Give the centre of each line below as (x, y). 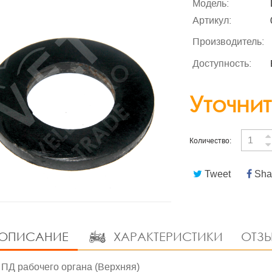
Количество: (211, 141)
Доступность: (222, 63)
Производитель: (229, 42)
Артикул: (212, 20)
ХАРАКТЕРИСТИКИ (166, 236)
